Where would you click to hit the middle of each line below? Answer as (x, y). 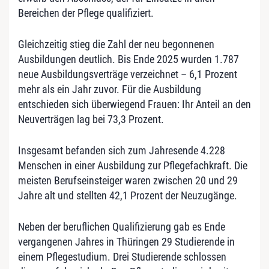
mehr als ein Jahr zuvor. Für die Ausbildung (110, 89)
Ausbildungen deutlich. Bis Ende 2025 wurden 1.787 (128, 59)
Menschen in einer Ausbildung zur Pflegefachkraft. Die (133, 165)
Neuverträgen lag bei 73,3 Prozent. (91, 119)
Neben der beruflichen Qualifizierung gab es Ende (122, 226)
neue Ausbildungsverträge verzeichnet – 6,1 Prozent (128, 74)
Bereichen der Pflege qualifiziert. (86, 13)
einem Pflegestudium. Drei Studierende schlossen (122, 256)
